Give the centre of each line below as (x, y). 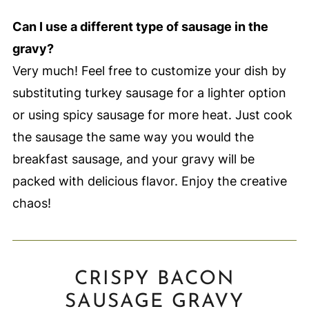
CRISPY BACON (154, 279)
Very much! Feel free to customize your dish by (149, 70)
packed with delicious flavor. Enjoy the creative (149, 181)
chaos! (31, 203)
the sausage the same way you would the (133, 137)
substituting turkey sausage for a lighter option (149, 92)
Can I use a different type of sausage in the (140, 26)
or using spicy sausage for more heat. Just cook (152, 114)
